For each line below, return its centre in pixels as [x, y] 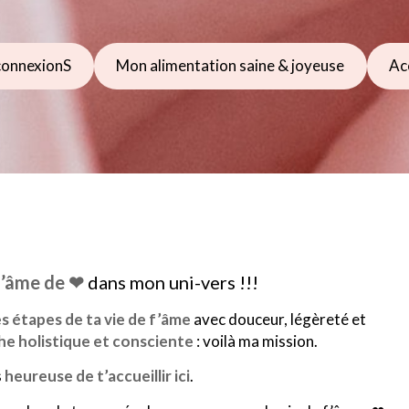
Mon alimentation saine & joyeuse [231, 66]
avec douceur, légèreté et [278, 319]
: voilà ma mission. [255, 341]
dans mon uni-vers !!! [173, 282]
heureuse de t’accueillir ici [98, 376]
